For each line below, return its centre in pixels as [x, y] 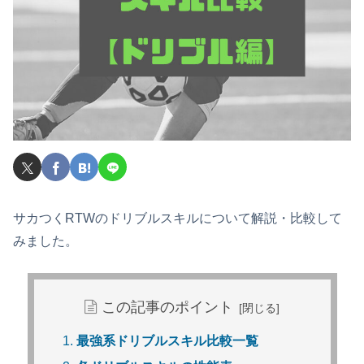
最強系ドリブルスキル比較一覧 [167, 341]
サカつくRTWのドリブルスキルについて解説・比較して [178, 218]
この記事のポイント [167, 307]
